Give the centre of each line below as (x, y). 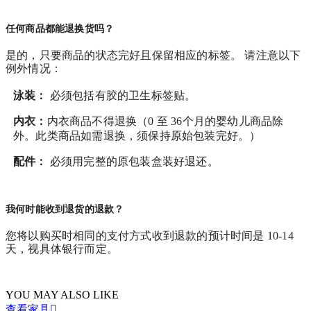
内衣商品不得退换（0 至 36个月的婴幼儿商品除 (165, 121)
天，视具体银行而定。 (62, 249)
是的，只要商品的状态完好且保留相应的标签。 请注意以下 (153, 55)
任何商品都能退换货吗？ (60, 29)
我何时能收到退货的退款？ (65, 210)
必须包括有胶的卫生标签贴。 (123, 96)
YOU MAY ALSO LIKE (62, 294)
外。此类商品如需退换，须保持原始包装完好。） (137, 136)
